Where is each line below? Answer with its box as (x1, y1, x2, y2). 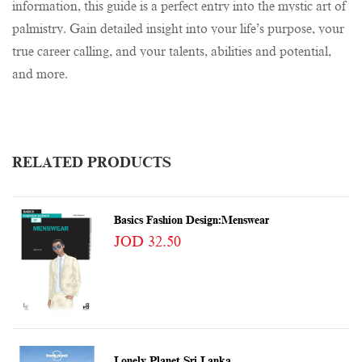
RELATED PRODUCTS (12, 154, 171, 171)
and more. (12, 67, 68, 82)
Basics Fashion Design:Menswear (113, 214, 269, 227)
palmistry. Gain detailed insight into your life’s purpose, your (12, 22, 344, 37)
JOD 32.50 (113, 234, 181, 250)
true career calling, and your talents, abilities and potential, (12, 44, 331, 60)
